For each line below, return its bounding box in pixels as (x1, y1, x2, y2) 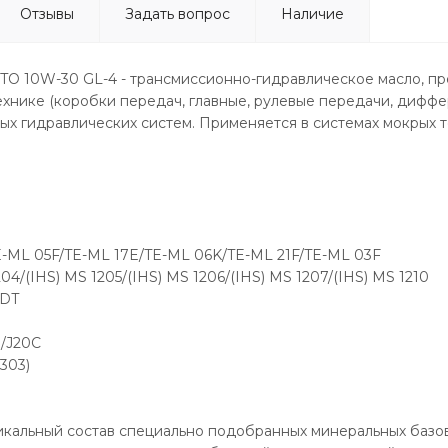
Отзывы (20, 5, 74, 23)
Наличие (281, 5, 344, 23)
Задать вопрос (125, 5, 230, 23)
